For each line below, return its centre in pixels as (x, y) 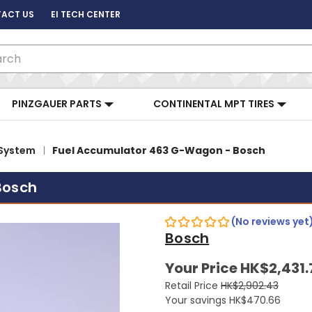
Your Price (203, 268)
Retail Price (193, 286)
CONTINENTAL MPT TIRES (215, 104)
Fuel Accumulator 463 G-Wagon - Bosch (158, 150)
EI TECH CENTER (86, 14)
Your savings (196, 301)
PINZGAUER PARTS (58, 104)
